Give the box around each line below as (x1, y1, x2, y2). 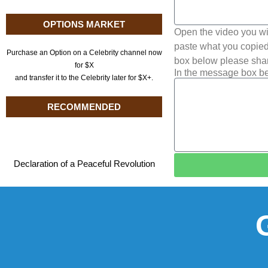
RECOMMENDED (47, 102, 121, 112)
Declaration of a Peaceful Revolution (13, 159, 155, 169)
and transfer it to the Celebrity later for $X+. (15, 74, 154, 82)
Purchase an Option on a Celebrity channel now (6, 48, 162, 57)
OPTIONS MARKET (43, 19, 126, 29)
